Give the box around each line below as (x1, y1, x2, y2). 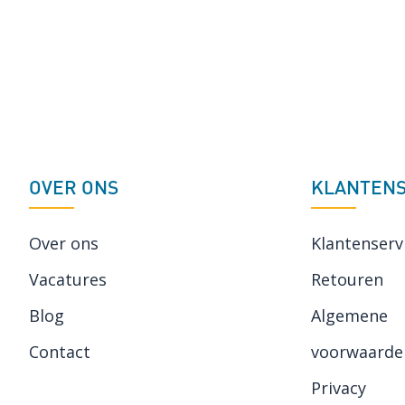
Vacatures (29, 268, 107, 290)
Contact (29, 341, 90, 363)
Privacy (311, 377, 366, 399)
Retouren (311, 268, 383, 290)
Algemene (311, 305, 388, 326)
